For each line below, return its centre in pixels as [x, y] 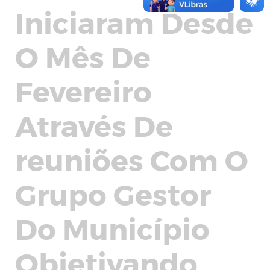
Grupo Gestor [113, 193]
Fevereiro [83, 90]
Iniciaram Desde [134, 22]
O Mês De [83, 56]
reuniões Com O [132, 159]
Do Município [112, 228]
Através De [94, 125]
